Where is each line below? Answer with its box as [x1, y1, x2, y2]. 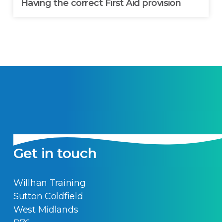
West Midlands [13, 204, 78, 216]
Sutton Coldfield [13, 191, 83, 202]
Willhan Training [13, 177, 86, 189]
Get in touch [13, 145, 97, 162]
